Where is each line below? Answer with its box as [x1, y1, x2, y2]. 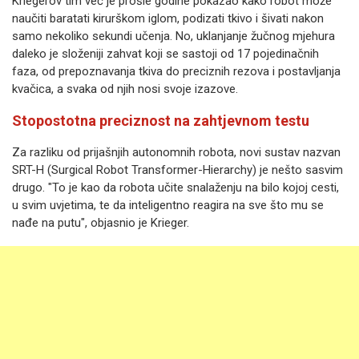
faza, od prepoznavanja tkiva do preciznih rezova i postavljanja [12, 64, 341, 79]
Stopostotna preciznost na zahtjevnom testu [12, 112, 309, 130]
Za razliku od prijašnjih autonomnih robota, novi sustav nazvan [12, 145, 341, 160]
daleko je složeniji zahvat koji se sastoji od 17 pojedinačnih [12, 46, 319, 62]
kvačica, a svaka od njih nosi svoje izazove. [12, 82, 238, 97]
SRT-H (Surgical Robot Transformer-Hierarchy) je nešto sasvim [12, 163, 343, 178]
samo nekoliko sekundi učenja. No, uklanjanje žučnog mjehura [12, 29, 335, 44]
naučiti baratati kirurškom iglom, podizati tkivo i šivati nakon [12, 11, 324, 26]
